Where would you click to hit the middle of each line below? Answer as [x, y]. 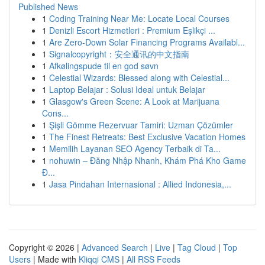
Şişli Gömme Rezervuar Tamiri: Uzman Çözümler [141, 125]
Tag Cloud [197, 247]
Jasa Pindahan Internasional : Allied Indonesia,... [140, 184]
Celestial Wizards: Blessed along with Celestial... [139, 77]
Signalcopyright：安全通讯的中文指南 [119, 54]
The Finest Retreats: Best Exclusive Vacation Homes [147, 137]
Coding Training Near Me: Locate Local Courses [139, 18]
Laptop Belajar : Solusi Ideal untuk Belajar [127, 89]
